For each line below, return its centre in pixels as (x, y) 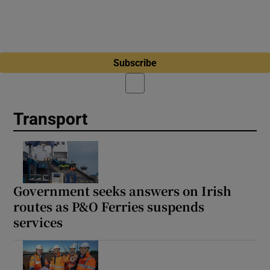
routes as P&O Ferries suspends (109, 206)
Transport (51, 119)
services (38, 222)
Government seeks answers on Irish (123, 190)
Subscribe (135, 63)
